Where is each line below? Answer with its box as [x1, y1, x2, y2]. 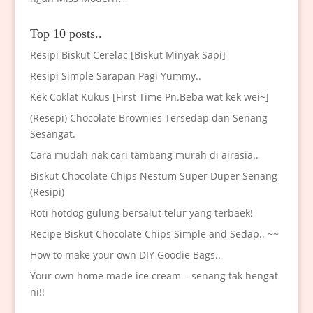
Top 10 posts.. [29, 27, 102, 41]
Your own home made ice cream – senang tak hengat [29, 269, 278, 283]
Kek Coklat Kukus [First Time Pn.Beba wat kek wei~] [29, 90, 269, 104]
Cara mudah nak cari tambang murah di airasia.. [29, 148, 259, 162]
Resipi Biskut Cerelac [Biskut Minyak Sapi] [29, 48, 226, 62]
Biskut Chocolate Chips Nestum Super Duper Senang [29, 169, 277, 183]
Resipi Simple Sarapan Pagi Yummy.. [29, 69, 201, 83]
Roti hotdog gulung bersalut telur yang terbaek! [29, 206, 253, 220]
